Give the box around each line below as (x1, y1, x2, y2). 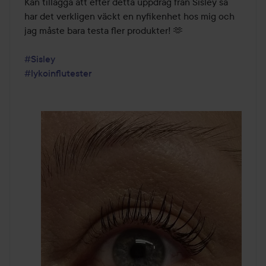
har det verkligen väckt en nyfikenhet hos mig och (24, 9, 235, 22)
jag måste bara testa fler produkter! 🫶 (24, 24, 185, 36)
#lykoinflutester (24, 66, 92, 79)
